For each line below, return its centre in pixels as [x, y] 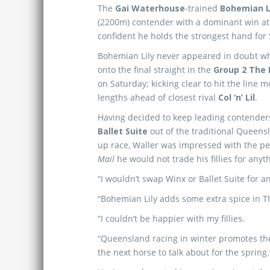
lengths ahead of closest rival [158, 97]
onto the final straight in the [155, 70]
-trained [202, 8]
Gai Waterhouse [150, 8]
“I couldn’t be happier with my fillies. [171, 218]
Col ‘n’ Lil [237, 97]
